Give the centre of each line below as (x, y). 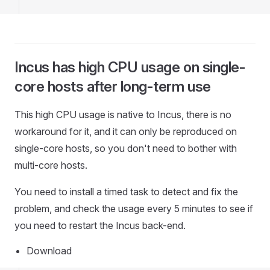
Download (49, 251)
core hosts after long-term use (113, 86)
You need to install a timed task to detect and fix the (126, 192)
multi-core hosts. (51, 165)
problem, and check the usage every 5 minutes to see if (134, 209)
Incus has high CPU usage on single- (130, 67)
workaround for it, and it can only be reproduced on (126, 131)
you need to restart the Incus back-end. (100, 225)
